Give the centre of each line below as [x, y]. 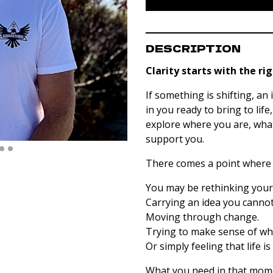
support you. [175, 139]
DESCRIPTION [193, 48]
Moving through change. [202, 217]
